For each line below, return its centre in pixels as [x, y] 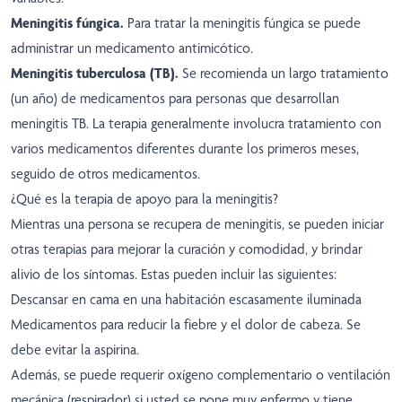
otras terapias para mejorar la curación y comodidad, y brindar [187, 249]
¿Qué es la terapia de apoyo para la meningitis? [144, 199]
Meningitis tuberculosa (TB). [96, 74]
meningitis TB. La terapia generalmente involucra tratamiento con [196, 124]
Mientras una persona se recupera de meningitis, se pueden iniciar [197, 224]
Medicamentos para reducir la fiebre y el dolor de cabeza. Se [186, 325]
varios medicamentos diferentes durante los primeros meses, [185, 149]
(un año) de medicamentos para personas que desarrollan [175, 99]
